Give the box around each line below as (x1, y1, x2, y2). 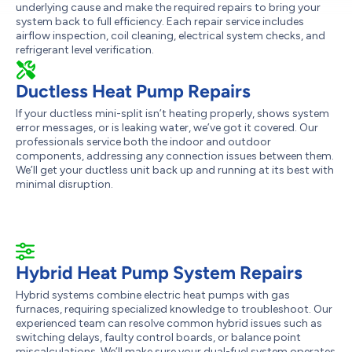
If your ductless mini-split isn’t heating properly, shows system (16, 107, 329, 120)
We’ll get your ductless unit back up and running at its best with (16, 163, 334, 177)
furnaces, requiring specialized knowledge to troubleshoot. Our (16, 302, 332, 316)
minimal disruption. (16, 178, 113, 191)
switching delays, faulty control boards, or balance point (16, 331, 301, 344)
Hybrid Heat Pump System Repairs (16, 262, 302, 284)
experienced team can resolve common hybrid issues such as (16, 317, 322, 330)
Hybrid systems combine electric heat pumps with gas (16, 288, 290, 302)
